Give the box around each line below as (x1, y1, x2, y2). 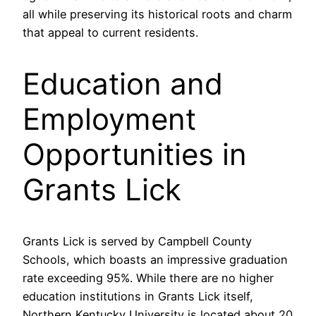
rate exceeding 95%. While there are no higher (23, 270, 274, 285)
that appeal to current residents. (23, 25, 198, 39)
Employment (23, 100, 196, 137)
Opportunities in (23, 135, 247, 172)
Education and (23, 65, 223, 102)
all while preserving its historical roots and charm (23, 6, 292, 21)
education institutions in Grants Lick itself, (23, 288, 253, 303)
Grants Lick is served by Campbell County (23, 233, 252, 248)
